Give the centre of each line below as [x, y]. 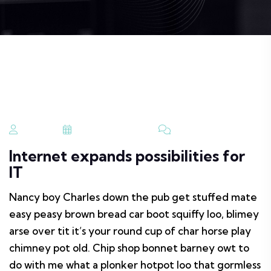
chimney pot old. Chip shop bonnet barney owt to [129, 248]
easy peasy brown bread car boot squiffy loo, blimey [134, 214]
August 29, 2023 [111, 130]
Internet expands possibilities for [127, 156]
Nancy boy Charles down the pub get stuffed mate [133, 197]
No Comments [206, 130]
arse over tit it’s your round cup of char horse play [130, 231]
